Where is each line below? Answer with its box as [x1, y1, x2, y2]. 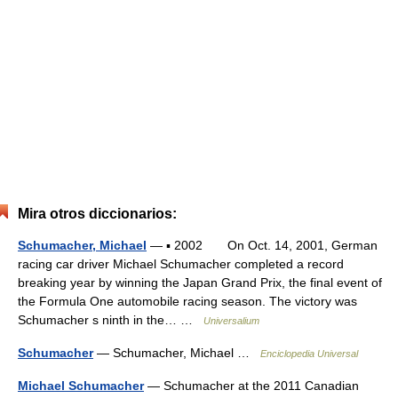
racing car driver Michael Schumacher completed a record [18, 257, 344, 271]
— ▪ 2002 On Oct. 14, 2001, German [147, 238, 378, 252]
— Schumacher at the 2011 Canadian [144, 378, 359, 393]
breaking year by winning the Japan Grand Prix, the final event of [18, 275, 382, 290]
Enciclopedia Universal [260, 348, 358, 359]
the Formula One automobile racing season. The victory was [18, 294, 357, 308]
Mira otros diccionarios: [18, 206, 177, 221]
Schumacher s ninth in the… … [18, 313, 203, 327]
